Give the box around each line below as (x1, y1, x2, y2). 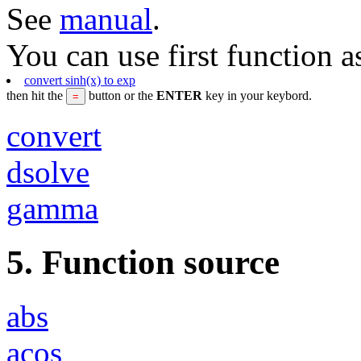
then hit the (6, 88, 66, 102)
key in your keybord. (202, 88, 312, 102)
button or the (85, 88, 156, 102)
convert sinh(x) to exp (24, 73, 135, 87)
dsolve (6, 154, 89, 189)
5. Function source (6, 243, 280, 281)
